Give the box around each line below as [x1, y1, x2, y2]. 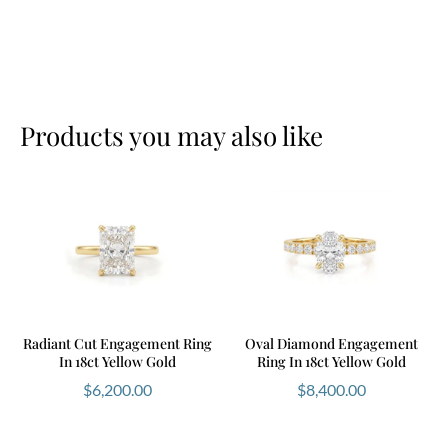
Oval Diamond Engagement [244, 333, 418, 353]
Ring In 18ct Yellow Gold [256, 351, 406, 371]
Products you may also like [20, 117, 323, 153]
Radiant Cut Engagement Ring [22, 333, 212, 353]
